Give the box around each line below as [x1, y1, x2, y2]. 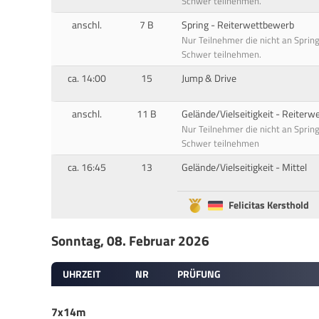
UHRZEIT [63, 266, 101, 282]
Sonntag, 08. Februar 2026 [51, 231, 209, 251]
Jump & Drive [181, 70, 236, 86]
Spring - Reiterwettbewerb [181, 16, 294, 33]
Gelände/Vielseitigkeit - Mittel [181, 159, 307, 176]
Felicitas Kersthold [229, 197, 310, 213]
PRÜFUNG [177, 266, 221, 282]
